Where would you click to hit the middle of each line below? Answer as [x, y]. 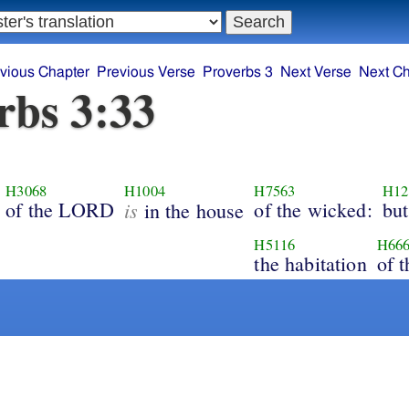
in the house [191, 210]
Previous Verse [147, 73]
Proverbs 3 [238, 73]
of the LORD [60, 209]
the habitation [310, 263]
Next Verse [316, 73]
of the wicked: [313, 209]
